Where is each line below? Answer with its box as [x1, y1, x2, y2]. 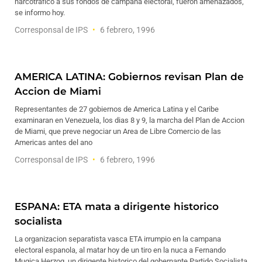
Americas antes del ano [15, 138, 92, 147]
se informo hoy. [15, 8, 65, 17]
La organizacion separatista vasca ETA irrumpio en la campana [15, 235, 221, 243]
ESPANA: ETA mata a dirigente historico [15, 201, 219, 212]
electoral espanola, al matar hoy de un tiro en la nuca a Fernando [15, 246, 226, 254]
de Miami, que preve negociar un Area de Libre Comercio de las [15, 127, 221, 136]
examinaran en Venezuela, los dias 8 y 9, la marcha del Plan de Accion [15, 116, 244, 125]
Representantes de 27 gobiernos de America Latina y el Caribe [15, 105, 219, 113]
